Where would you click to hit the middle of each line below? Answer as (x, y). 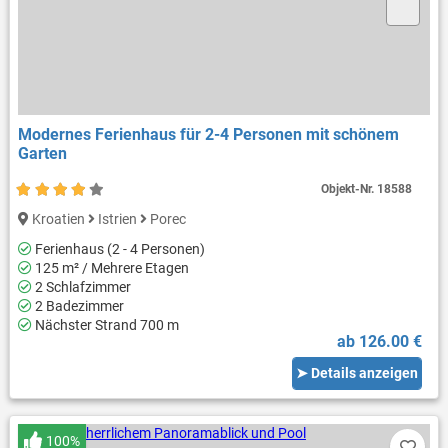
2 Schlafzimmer (81, 286)
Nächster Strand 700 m (105, 324)
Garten (42, 153)
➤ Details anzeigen (357, 373)
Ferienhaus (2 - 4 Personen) (118, 248)
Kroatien (58, 218)
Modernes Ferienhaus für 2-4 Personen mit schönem (208, 134)
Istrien (117, 218)
